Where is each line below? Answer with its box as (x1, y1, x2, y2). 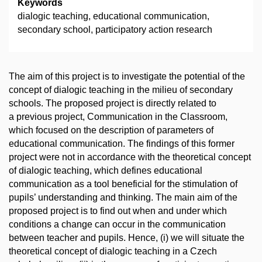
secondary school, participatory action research (18, 25, 212, 35)
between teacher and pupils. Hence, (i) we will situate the (9, 233, 244, 243)
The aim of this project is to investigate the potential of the (9, 71, 245, 82)
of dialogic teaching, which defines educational (9, 166, 202, 176)
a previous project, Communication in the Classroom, (9, 112, 227, 122)
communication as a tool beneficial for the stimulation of (9, 179, 237, 189)
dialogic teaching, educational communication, (18, 11, 209, 22)
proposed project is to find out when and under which (9, 206, 227, 216)
